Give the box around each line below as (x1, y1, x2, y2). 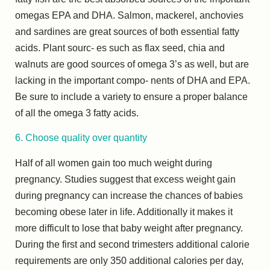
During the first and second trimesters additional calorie (15, 239, 250, 250)
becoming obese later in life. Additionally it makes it (15, 206, 233, 217)
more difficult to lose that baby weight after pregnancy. (15, 222, 243, 233)
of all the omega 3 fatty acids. (15, 108, 139, 118)
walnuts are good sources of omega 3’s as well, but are (15, 59, 249, 69)
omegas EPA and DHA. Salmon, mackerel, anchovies (15, 10, 243, 20)
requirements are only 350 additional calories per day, (15, 255, 243, 266)
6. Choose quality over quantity (15, 133, 147, 143)
